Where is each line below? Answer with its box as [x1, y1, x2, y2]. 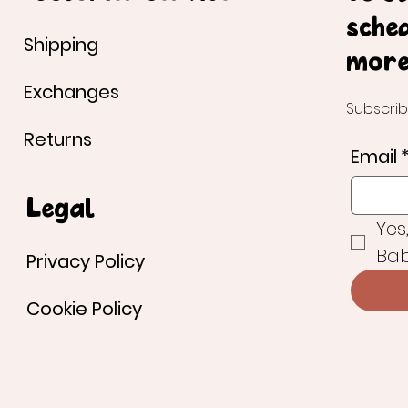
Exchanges [23, 78, 119, 105]
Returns [23, 126, 92, 152]
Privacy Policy [26, 248, 146, 274]
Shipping [23, 31, 98, 57]
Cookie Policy [26, 295, 143, 321]
